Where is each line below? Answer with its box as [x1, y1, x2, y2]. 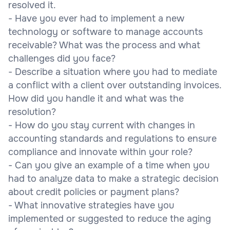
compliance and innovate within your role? [8, 146, 193, 158]
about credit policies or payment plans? [8, 186, 179, 198]
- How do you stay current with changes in [8, 119, 195, 131]
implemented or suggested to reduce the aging [8, 213, 211, 224]
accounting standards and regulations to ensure [8, 132, 217, 144]
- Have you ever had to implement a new [8, 12, 184, 24]
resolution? [8, 106, 56, 118]
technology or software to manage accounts [8, 26, 203, 37]
